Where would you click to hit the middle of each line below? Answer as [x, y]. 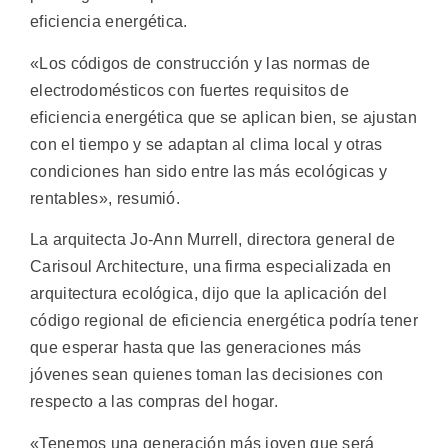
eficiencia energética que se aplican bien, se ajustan [223, 117]
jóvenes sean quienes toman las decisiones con [207, 375]
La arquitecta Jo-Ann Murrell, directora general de [212, 240]
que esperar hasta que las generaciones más [196, 348]
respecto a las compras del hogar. [154, 402]
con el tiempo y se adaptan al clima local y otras [206, 144]
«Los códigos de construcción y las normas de [200, 63]
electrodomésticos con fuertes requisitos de [189, 90]
